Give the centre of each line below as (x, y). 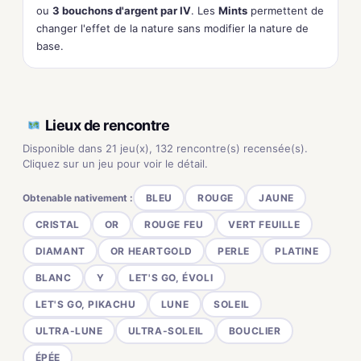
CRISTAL (57, 224)
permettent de (286, 10)
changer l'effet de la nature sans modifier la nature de (172, 28)
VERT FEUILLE (264, 224)
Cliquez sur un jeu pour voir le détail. (115, 164)
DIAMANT (60, 251)
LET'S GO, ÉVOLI (171, 277)
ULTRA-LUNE (69, 330)
